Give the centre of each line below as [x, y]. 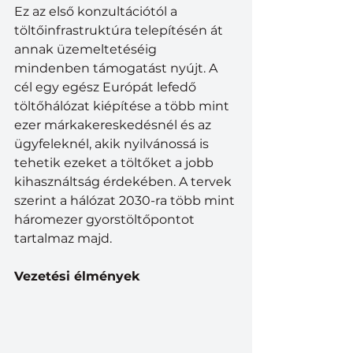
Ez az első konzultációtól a [97, 11]
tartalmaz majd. [63, 238]
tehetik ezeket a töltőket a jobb [115, 162]
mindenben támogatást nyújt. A [117, 68]
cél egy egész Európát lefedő [107, 87]
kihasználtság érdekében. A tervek [124, 181]
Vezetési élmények [77, 276]
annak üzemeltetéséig [87, 49]
